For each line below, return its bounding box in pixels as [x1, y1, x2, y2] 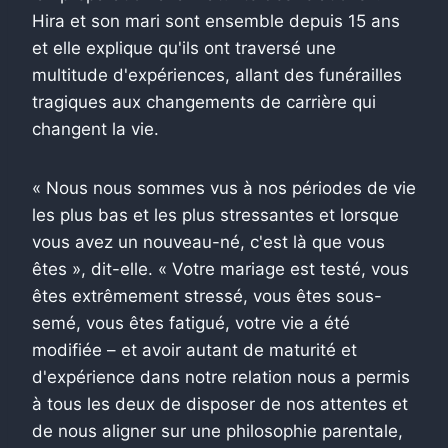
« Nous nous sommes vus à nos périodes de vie [32, 177, 416, 198]
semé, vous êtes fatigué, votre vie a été [32, 312, 350, 333]
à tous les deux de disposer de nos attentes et [32, 393, 408, 414]
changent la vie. [32, 118, 159, 139]
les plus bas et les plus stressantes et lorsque [32, 204, 399, 225]
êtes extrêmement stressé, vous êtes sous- [32, 285, 382, 306]
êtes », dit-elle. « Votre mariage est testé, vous [32, 258, 409, 279]
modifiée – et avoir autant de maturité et [32, 339, 357, 360]
